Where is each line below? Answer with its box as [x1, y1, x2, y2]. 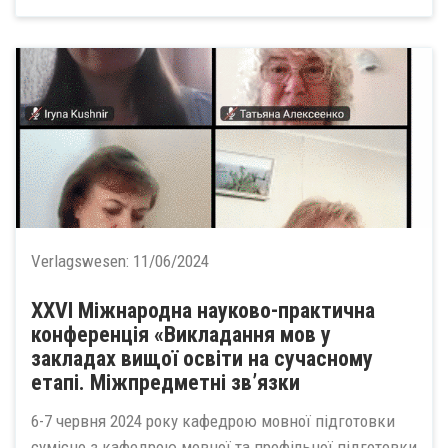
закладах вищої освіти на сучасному [31, 346, 373, 371]
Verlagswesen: [31, 251, 133, 271]
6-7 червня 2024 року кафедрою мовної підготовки [31, 410, 395, 431]
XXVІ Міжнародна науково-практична [31, 298, 375, 323]
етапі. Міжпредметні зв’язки [31, 370, 300, 395]
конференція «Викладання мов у [31, 322, 331, 347]
